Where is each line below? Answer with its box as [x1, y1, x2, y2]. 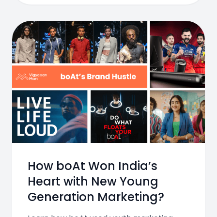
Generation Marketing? [28, 189, 164, 205]
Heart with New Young [28, 173, 158, 190]
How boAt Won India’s [28, 158, 157, 174]
